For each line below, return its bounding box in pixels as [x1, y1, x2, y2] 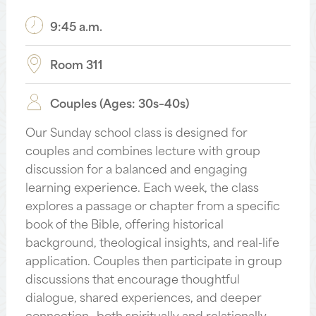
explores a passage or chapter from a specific [25, 195, 280, 214]
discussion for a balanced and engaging [25, 158, 248, 177]
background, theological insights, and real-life [25, 231, 279, 250]
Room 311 [49, 54, 103, 73]
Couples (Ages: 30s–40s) [49, 92, 189, 111]
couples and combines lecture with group [25, 140, 260, 159]
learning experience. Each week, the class [25, 176, 259, 195]
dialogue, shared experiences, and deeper [25, 286, 262, 305]
